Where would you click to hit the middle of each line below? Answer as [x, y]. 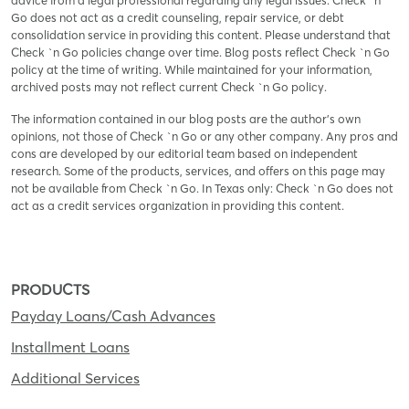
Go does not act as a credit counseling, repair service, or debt [178, 18]
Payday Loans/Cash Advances [113, 316]
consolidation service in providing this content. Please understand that [201, 35]
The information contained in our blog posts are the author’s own [186, 119]
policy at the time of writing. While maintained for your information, [192, 70]
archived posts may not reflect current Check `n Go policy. [169, 87]
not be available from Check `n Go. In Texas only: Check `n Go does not [202, 189]
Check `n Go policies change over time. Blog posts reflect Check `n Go [200, 52]
